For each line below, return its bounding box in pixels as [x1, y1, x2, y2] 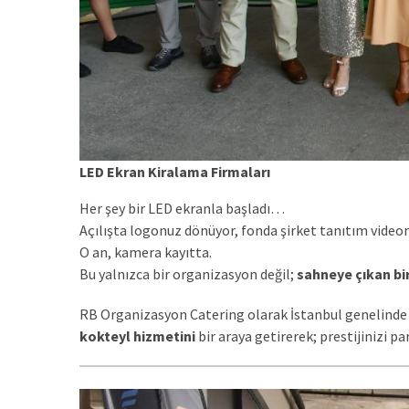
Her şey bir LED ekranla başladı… [79, 198, 285, 217]
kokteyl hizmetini [79, 326, 195, 345]
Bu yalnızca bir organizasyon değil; [79, 264, 297, 283]
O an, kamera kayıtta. [79, 242, 212, 261]
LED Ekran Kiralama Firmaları [79, 162, 270, 181]
